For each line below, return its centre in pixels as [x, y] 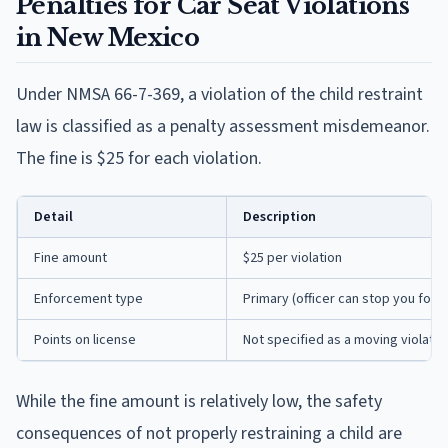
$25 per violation [292, 257]
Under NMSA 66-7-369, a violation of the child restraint [219, 94]
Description [279, 216]
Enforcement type [88, 298]
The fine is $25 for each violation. [139, 158]
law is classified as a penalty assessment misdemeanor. [223, 126]
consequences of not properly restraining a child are [209, 433]
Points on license [85, 339]
